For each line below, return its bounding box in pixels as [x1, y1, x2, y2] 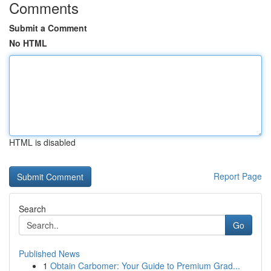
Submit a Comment [9, 22, 87, 34]
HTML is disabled [9, 136, 76, 148]
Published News [19, 247, 80, 260]
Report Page [214, 170, 262, 182]
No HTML [9, 37, 47, 49]
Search [19, 203, 46, 215]
